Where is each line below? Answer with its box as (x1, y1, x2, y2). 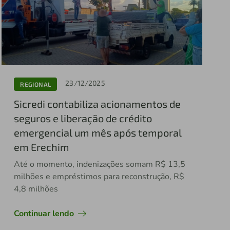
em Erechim (14, 141, 70, 154)
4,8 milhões (14, 183, 59, 195)
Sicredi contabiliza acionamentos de (14, 98, 181, 110)
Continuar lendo (14, 208, 74, 220)
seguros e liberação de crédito (14, 112, 152, 125)
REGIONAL (20, 80, 51, 88)
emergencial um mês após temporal (14, 126, 182, 139)
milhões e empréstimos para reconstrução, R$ (14, 171, 185, 183)
